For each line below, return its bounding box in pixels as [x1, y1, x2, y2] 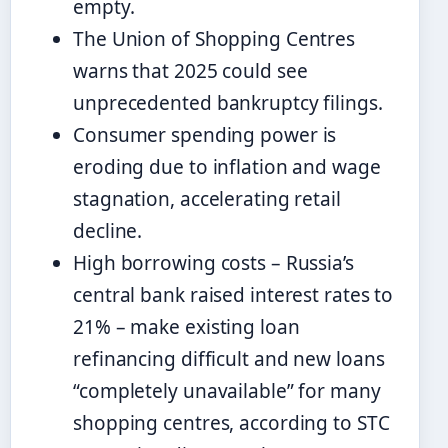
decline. [73, 217, 143, 244]
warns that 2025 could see [73, 57, 308, 84]
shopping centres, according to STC [73, 409, 390, 436]
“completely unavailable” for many [73, 377, 381, 404]
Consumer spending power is [73, 121, 337, 148]
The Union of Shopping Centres [73, 25, 356, 52]
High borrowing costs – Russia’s [73, 249, 354, 276]
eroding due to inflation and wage [73, 153, 381, 180]
